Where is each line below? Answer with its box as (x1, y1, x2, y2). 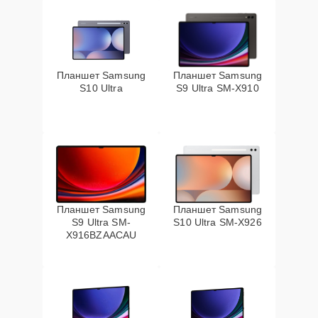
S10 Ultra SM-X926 (173, 216, 262, 228)
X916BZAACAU (65, 229, 137, 241)
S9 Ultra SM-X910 (176, 82, 259, 94)
